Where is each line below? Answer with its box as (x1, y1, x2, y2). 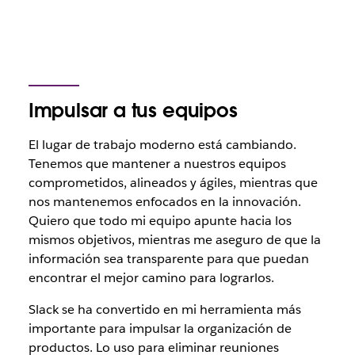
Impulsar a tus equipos (28, 98, 238, 124)
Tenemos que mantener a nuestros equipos (28, 155, 286, 173)
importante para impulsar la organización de (28, 320, 292, 338)
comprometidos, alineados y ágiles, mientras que (28, 174, 318, 192)
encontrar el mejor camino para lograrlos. (28, 269, 274, 287)
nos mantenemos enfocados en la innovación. (28, 193, 301, 211)
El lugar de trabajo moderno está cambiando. (28, 136, 296, 154)
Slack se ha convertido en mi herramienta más (28, 301, 301, 319)
